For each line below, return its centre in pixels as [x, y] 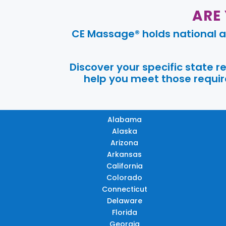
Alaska [124, 131]
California [124, 166]
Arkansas [125, 155]
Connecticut [124, 189]
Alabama [124, 120]
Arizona [125, 143]
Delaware [124, 201]
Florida [124, 213]
